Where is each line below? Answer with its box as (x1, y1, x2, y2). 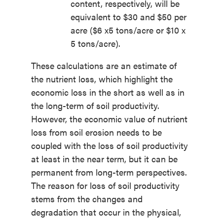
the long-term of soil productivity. (31, 99, 159, 112)
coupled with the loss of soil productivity (31, 139, 188, 152)
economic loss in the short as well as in (31, 86, 184, 99)
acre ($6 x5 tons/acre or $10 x (70, 24, 185, 37)
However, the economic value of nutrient (31, 112, 187, 125)
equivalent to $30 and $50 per (70, 10, 186, 23)
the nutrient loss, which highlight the (31, 73, 173, 85)
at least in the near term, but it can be (31, 152, 178, 165)
